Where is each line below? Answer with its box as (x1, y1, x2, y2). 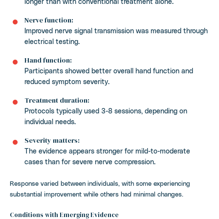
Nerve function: (24, 15, 73, 25)
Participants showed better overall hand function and (24, 66, 193, 75)
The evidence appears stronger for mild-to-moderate (24, 147, 190, 155)
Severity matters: (24, 135, 80, 145)
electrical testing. (24, 37, 80, 45)
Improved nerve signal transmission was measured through (24, 26, 208, 35)
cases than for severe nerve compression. (24, 157, 155, 166)
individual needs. (24, 117, 76, 126)
